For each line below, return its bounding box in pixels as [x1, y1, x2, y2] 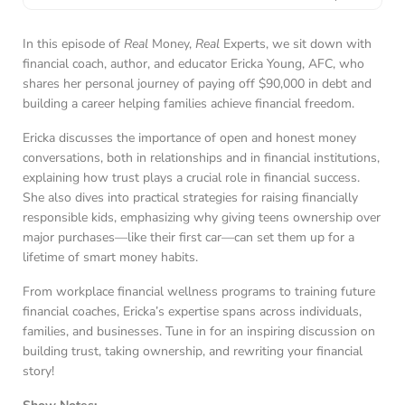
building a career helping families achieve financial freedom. [23, 95, 354, 112]
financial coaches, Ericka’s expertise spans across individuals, [23, 303, 362, 320]
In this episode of [23, 35, 124, 52]
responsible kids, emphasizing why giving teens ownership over [23, 209, 381, 226]
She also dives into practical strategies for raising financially [23, 189, 358, 206]
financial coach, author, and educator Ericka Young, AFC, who [23, 55, 364, 72]
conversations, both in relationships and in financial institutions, [23, 149, 380, 166]
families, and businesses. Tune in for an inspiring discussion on [23, 323, 375, 340]
